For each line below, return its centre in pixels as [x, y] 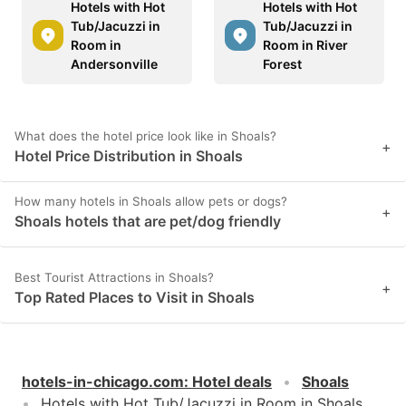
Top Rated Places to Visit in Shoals [135, 297]
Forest [282, 63]
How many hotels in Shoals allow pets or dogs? [151, 201]
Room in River [305, 44]
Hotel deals [232, 381]
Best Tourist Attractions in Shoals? [114, 277]
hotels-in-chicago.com [103, 381]
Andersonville [114, 63]
